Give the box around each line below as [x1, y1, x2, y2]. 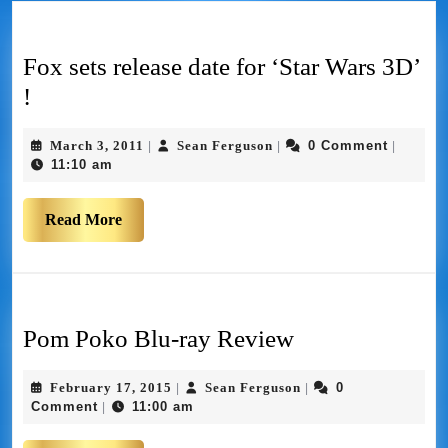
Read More [45, 211, 122, 229]
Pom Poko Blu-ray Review [23, 325, 294, 353]
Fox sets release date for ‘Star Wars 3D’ [23, 53, 419, 81]
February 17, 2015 [50, 380, 172, 396]
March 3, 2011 [50, 138, 144, 154]
